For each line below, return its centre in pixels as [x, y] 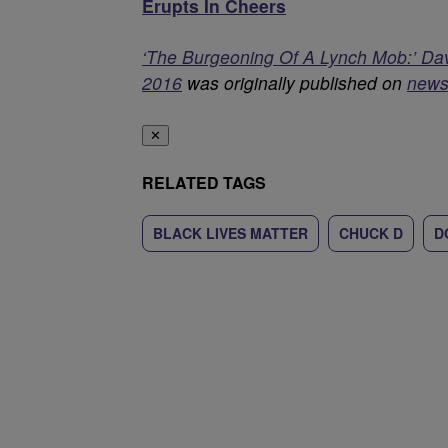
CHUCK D [371, 233]
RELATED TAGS [204, 182]
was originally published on [294, 82]
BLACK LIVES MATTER [230, 233]
